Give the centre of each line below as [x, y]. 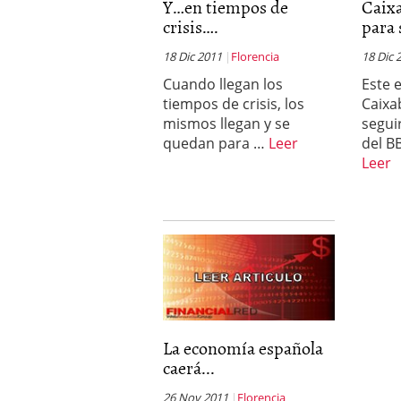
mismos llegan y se [226, 124]
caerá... [189, 367]
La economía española [243, 347]
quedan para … [216, 143]
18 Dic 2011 [192, 56]
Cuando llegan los [223, 84]
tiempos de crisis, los [234, 104]
